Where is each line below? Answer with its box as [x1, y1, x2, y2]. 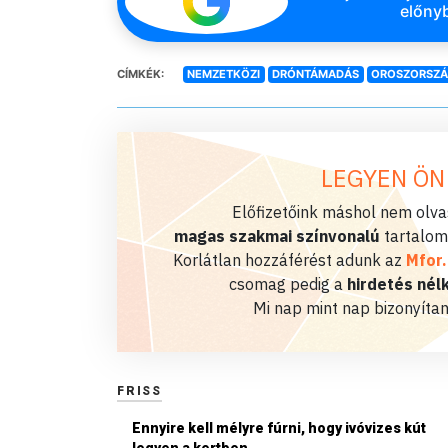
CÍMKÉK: [117, 67, 164, 82]
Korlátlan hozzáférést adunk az [172, 249, 406, 270]
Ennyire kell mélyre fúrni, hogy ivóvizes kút [132, 419, 426, 436]
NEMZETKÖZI [187, 67, 261, 82]
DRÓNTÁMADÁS [272, 67, 360, 82]
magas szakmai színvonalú [174, 225, 380, 246]
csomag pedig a [229, 273, 347, 294]
